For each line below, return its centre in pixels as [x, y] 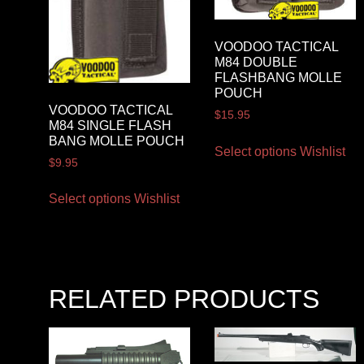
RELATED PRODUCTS [184, 299]
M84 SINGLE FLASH [110, 125]
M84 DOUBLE [256, 63]
